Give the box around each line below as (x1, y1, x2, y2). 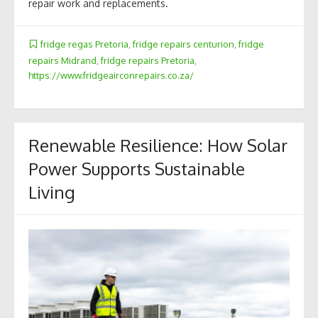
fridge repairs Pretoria (101, 55, 194, 67)
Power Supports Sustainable (28, 158, 245, 180)
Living (28, 181, 75, 204)
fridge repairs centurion (133, 38, 234, 50)
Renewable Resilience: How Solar (28, 134, 287, 157)
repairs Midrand (28, 55, 97, 67)
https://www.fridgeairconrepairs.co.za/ (28, 70, 194, 82)
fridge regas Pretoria (40, 38, 128, 50)
